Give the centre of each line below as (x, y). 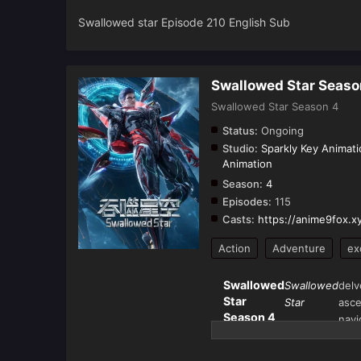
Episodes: (247, 202)
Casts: (239, 220)
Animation (247, 164)
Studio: (240, 149)
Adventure (299, 249)
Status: (240, 131)
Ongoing (281, 131)
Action (234, 249)
